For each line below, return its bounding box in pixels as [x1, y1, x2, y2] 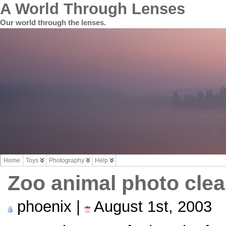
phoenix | [13, 198, 85, 215]
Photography [49, 157, 84, 164]
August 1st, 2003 [90, 198, 212, 215]
